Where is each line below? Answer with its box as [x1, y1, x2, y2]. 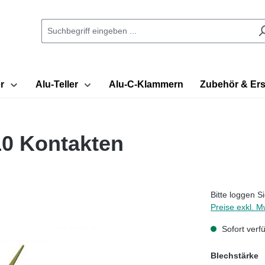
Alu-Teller [35, 79, 78, 89]
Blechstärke [211, 250, 258, 260]
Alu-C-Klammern [109, 79, 183, 89]
